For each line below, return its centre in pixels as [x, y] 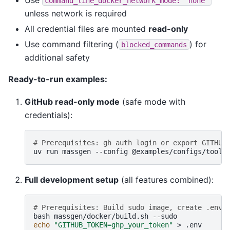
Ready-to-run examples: [58, 79]
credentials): [49, 115]
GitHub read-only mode [72, 102]
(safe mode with [152, 102]
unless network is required [76, 13]
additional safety [57, 57]
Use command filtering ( [72, 44]
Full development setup [72, 180]
